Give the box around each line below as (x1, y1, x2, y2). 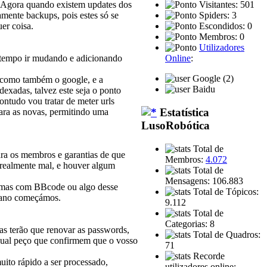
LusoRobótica (141, 119, 210, 132)
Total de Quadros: (191, 229, 260, 240)
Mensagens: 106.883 (165, 175, 243, 186)
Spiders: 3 (197, 10, 237, 21)
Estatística (157, 106, 209, 119)
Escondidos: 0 (197, 21, 252, 32)
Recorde (191, 250, 225, 261)
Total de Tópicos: (191, 186, 259, 197)
